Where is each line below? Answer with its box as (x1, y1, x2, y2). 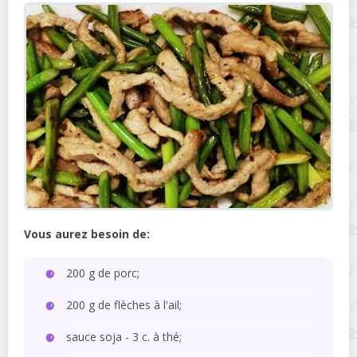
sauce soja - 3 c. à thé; (66, 328, 182, 344)
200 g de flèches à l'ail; (66, 296, 182, 312)
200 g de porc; (66, 265, 139, 280)
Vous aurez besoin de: (24, 226, 150, 241)
